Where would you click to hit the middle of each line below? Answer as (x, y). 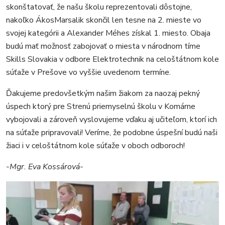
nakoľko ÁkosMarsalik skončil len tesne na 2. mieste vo (104, 20)
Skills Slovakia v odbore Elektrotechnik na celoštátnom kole (113, 60)
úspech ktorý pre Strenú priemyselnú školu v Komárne (101, 107)
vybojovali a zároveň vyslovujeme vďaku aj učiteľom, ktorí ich (111, 120)
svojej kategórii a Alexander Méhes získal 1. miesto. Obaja (108, 33)
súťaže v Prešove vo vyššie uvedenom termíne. (88, 73)
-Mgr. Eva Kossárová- (45, 167)
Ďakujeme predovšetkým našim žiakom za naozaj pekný (103, 94)
